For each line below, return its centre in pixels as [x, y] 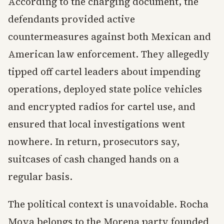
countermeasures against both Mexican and [109, 37]
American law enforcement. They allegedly [109, 54]
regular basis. [40, 177]
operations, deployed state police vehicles [105, 89]
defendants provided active [71, 19]
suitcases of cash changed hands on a [93, 159]
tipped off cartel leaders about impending [104, 72]
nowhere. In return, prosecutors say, [94, 142]
